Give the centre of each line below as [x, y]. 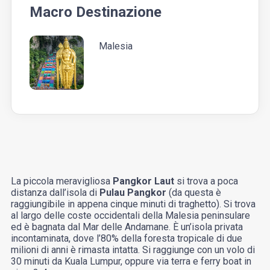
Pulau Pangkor [133, 193]
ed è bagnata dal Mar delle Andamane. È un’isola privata [127, 227]
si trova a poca [206, 181]
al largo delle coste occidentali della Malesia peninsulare [130, 216]
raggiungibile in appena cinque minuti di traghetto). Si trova [133, 204]
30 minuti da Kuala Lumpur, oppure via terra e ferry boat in [131, 262]
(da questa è [193, 193]
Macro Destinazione [95, 12]
